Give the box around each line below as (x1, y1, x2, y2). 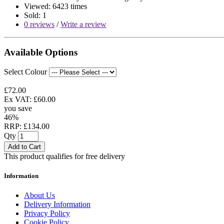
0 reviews (24, 19, 54, 28)
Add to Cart (8, 143, 41, 151)
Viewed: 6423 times (24, 1, 87, 10)
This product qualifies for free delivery (4, 152, 125, 161)
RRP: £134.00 (4, 122, 49, 131)
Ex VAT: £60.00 (4, 95, 55, 104)
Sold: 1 (24, 10, 46, 19)
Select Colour (4, 67, 47, 76)
